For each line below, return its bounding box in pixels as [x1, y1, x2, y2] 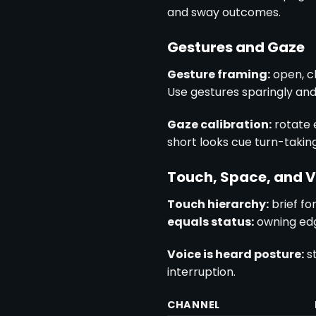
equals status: [167, 213, 254, 230]
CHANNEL [167, 298, 221, 312]
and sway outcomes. [167, 4, 281, 21]
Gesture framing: [167, 66, 270, 83]
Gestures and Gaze [167, 37, 305, 58]
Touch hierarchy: [167, 195, 269, 212]
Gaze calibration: [167, 116, 272, 133]
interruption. [167, 263, 236, 280]
